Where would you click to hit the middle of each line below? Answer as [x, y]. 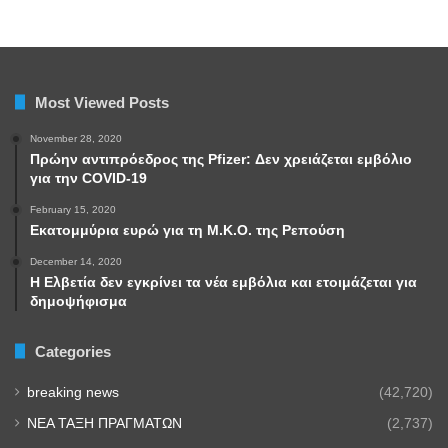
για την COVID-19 [88, 177]
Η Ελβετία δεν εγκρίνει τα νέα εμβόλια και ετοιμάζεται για [223, 281]
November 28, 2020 [76, 138]
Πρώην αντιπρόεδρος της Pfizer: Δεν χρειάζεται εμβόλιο [221, 158]
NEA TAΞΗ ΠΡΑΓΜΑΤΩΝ [104, 423]
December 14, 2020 [76, 261]
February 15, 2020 [73, 209]
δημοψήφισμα [78, 300]
